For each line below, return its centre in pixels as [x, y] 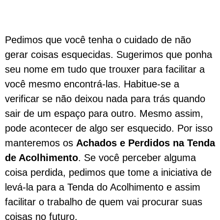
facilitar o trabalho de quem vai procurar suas [104, 202]
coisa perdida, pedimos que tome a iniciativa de [108, 172]
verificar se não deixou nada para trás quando [105, 99]
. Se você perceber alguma [137, 158]
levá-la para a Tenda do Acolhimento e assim [103, 187]
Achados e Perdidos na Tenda [146, 143]
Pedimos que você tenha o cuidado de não [98, 40]
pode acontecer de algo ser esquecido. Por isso [109, 128]
